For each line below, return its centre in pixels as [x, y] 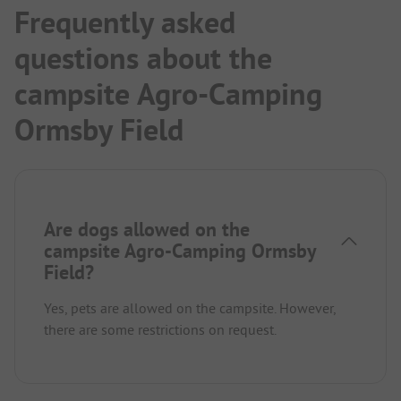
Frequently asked [125, 23]
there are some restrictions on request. [160, 330]
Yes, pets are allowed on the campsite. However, [190, 308]
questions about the [143, 59]
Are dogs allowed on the [147, 230]
